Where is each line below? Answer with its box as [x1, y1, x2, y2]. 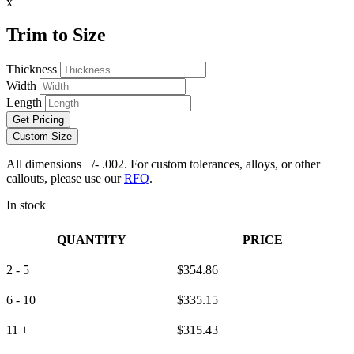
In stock [6, 198, 46, 213]
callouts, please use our [6, 171, 124, 186]
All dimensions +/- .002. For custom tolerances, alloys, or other [6, 157, 320, 171]
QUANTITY [57, 233, 126, 247]
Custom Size [13, 130, 72, 143]
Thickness [6, 62, 57, 77]
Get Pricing [13, 114, 64, 126]
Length [6, 96, 42, 110]
